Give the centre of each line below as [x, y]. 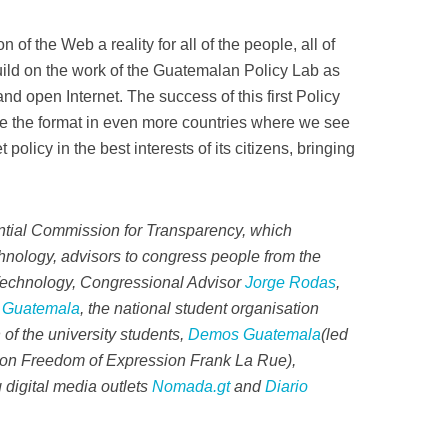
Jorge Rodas [290, 282]
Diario [286, 386]
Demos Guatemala [254, 334]
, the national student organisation [199, 308]
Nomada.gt [191, 386]
